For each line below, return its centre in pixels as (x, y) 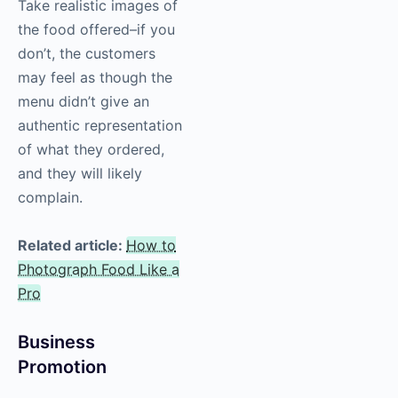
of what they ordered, (91, 149)
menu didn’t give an (84, 101)
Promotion (62, 366)
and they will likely (80, 173)
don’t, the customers (87, 53)
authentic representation (100, 125)
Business (56, 342)
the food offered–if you (96, 29)
